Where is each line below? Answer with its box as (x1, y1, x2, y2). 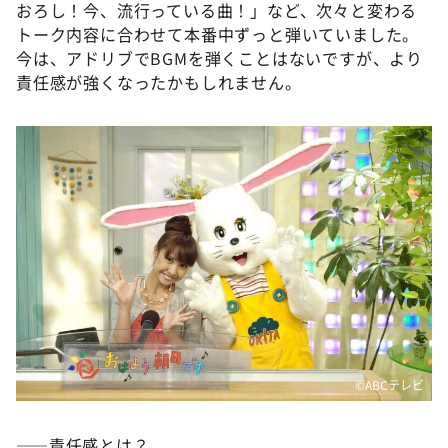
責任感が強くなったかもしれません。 (16, 69, 302, 94)
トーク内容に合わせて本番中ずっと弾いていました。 (16, 21, 420, 46)
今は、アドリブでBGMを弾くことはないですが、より (16, 45, 423, 70)
